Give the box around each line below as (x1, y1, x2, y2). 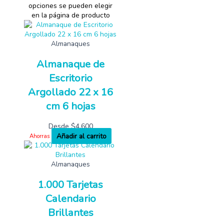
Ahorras (29, 132, 51, 140)
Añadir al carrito (56, 131, 106, 141)
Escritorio (48, 71, 92, 85)
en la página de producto (31, 10, 110, 20)
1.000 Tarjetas (38, 177, 103, 192)
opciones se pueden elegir (28, 1, 112, 11)
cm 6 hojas (45, 99, 95, 113)
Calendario (45, 191, 96, 206)
